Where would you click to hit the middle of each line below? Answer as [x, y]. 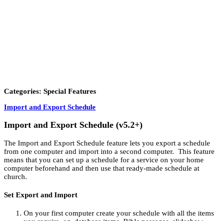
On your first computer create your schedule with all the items [119, 213]
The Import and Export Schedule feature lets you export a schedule [107, 143]
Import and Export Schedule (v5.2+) [73, 125]
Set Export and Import [41, 195]
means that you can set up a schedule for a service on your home [104, 160]
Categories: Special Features [50, 91]
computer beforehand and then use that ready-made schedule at [102, 168]
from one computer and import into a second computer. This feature [109, 151]
